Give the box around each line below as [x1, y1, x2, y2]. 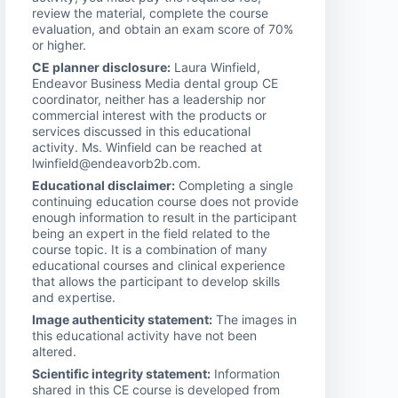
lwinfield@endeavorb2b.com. [32, 155, 201, 171]
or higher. [32, 36, 86, 52]
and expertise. [32, 289, 115, 305]
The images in [212, 311, 297, 327]
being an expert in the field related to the [32, 225, 270, 241]
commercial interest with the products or [32, 107, 267, 123]
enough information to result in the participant [32, 209, 297, 225]
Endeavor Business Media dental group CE [32, 75, 278, 91]
